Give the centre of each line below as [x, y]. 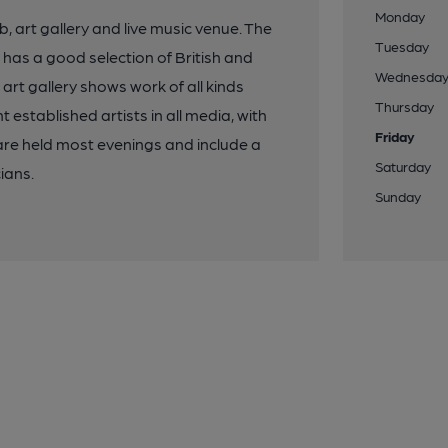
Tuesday [402, 46]
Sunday [398, 196]
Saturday [403, 166]
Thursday [405, 106]
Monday [400, 16]
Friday [395, 136]
